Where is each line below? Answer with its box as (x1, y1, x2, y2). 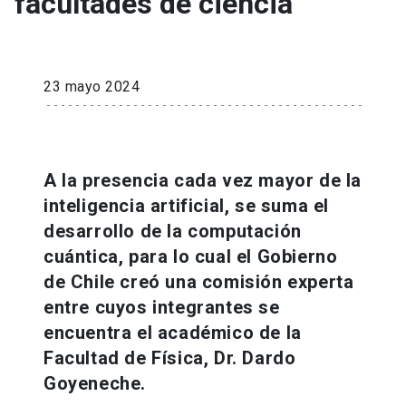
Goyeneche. (43, 372, 146, 394)
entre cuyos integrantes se (43, 295, 280, 318)
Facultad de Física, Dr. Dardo (43, 346, 296, 369)
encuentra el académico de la (43, 321, 302, 343)
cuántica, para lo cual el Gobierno (43, 245, 338, 267)
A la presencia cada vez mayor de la (43, 169, 362, 191)
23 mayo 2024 (43, 77, 140, 95)
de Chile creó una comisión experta (43, 270, 354, 293)
